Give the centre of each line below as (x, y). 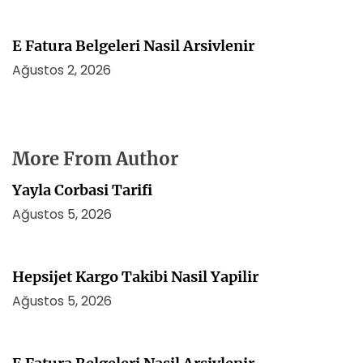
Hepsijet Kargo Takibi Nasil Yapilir (135, 277)
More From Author (95, 159)
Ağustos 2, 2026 (62, 70)
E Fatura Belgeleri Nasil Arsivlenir (133, 46)
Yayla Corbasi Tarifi (82, 190)
